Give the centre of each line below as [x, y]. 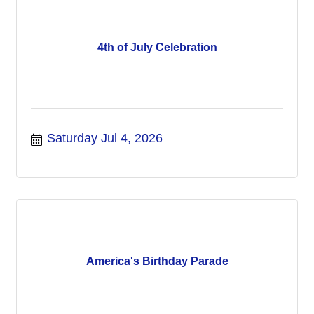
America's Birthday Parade [157, 261]
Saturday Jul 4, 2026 [104, 138]
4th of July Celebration [157, 47]
